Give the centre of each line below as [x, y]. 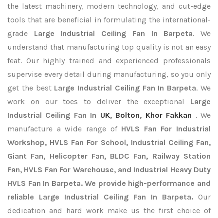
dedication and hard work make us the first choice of [109, 210]
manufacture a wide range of [64, 129]
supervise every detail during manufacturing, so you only [109, 74]
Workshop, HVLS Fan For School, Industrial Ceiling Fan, [109, 142]
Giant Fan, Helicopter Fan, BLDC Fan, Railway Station [109, 156]
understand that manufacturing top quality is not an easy [109, 47]
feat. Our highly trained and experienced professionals [109, 61]
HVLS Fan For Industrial [166, 129]
